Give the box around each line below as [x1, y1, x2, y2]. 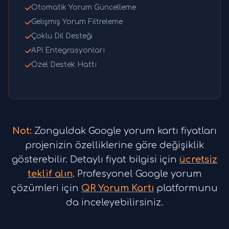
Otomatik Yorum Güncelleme [31, 4, 136, 12]
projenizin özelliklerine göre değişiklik [25, 140, 204, 151]
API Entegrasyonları [31, 47, 105, 55]
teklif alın [27, 169, 73, 179]
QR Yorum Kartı [81, 183, 154, 194]
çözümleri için [11, 183, 81, 194]
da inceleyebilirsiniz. [66, 197, 163, 208]
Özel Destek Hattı [31, 61, 97, 69]
